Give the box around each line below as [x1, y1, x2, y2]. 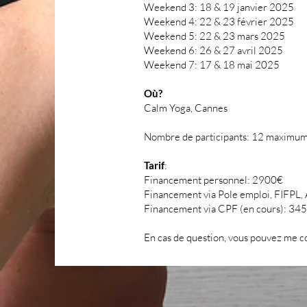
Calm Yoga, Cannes [144, 101, 228, 114]
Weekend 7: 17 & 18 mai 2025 [144, 58, 280, 71]
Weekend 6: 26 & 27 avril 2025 [144, 44, 283, 57]
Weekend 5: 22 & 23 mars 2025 [144, 29, 285, 42]
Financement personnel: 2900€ [144, 173, 283, 186]
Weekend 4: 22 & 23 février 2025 [144, 15, 294, 28]
